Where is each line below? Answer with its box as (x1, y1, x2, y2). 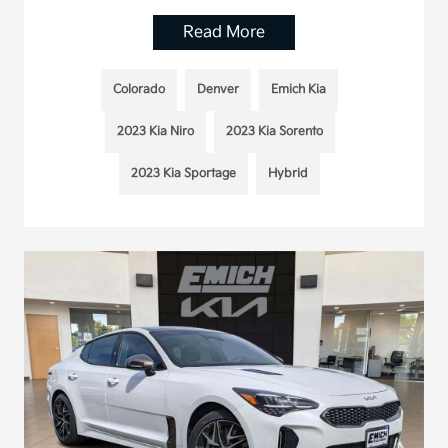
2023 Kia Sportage (131, 165, 237, 181)
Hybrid (268, 165, 309, 181)
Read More (182, 22, 265, 42)
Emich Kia (271, 81, 327, 97)
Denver (197, 81, 240, 97)
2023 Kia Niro (116, 123, 194, 139)
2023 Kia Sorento (225, 123, 323, 139)
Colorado (113, 81, 166, 97)
